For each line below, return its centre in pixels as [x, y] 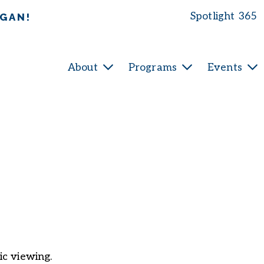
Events [225, 67]
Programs [153, 67]
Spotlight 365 [224, 16]
